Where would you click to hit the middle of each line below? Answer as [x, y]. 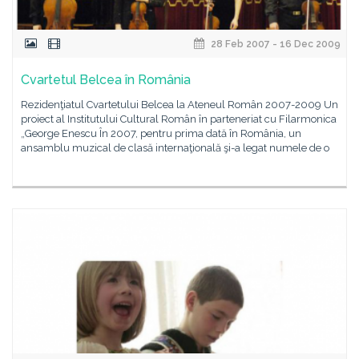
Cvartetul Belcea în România [106, 80]
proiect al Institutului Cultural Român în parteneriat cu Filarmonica [179, 119]
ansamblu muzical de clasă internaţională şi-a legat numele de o [175, 148]
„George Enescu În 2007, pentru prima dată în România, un [161, 133]
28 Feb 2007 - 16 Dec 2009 [274, 44]
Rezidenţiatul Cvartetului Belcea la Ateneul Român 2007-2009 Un [179, 105]
